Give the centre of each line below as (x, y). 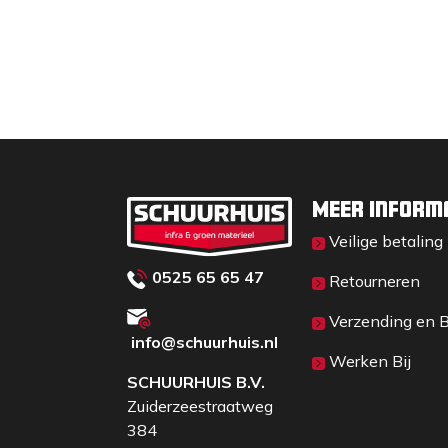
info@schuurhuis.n (202, 342)
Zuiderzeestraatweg (200, 406)
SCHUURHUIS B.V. (196, 382)
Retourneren (374, 281)
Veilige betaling (386, 241)
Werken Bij (370, 361)
